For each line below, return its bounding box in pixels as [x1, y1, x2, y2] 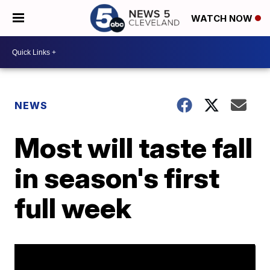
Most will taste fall [14, 131, 253, 165]
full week [14, 191, 132, 225]
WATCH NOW [191, 13, 255, 25]
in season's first [14, 161, 220, 195]
